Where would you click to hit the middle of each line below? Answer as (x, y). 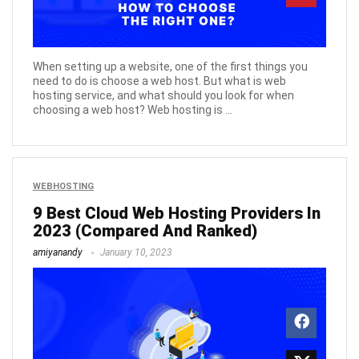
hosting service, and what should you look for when (163, 95)
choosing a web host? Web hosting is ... (133, 109)
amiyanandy (58, 252)
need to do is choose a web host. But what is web (159, 81)
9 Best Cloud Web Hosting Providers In (177, 213)
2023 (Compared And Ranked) (145, 230)
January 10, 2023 (135, 252)
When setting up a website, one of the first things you (170, 66)
